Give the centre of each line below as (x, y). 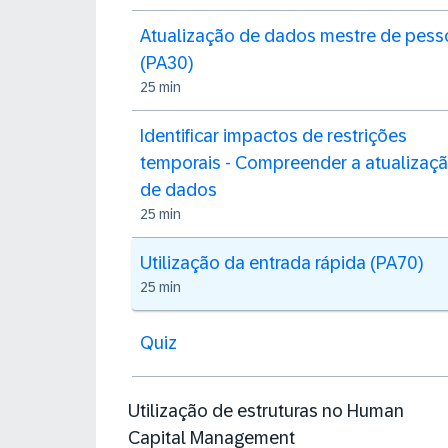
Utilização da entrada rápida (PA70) (281, 263)
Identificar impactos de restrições (273, 136)
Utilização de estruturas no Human (266, 410)
